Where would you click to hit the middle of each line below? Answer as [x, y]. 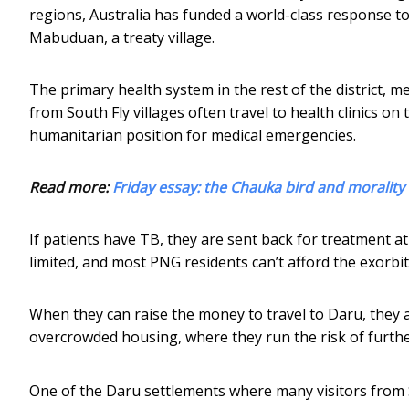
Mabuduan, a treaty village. [122, 37]
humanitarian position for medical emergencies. [193, 135]
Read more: [71, 187]
